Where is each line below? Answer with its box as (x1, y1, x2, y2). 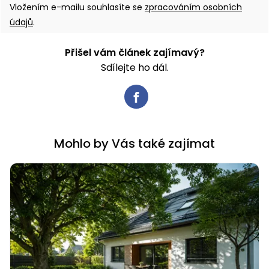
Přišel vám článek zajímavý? (64, 46, 205, 60)
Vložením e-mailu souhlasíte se (10, 1, 145, 14)
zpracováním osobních (145, 1, 242, 14)
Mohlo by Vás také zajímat (54, 135, 215, 153)
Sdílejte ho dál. (100, 61, 169, 75)
